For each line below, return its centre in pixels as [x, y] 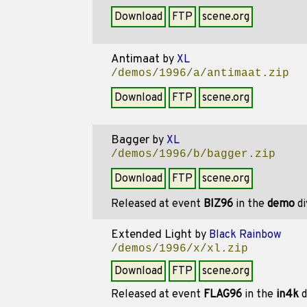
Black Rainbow [245, 235]
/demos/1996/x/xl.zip [179, 249]
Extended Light [151, 235]
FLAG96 [222, 295]
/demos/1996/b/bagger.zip [193, 154]
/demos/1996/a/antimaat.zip [200, 73]
